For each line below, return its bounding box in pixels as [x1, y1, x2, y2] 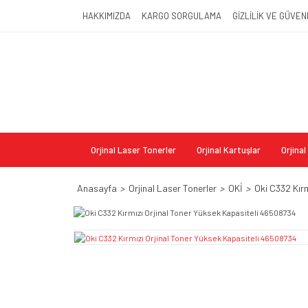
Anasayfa [77, 182, 117, 194]
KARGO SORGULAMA [142, 10, 221, 21]
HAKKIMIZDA [82, 10, 131, 21]
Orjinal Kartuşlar [197, 144, 261, 155]
